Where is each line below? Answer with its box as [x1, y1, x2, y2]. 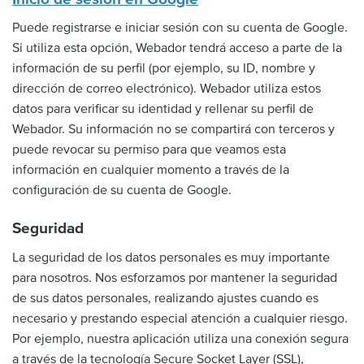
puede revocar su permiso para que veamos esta [12, 141, 286, 158]
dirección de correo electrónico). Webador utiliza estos [12, 80, 321, 97]
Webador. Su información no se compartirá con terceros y [12, 121, 335, 137]
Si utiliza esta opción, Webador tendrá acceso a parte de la [12, 40, 342, 56]
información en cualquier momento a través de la [12, 162, 289, 178]
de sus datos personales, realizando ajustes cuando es [12, 289, 318, 306]
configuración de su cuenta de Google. [12, 182, 232, 198]
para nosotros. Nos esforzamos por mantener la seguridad [12, 269, 337, 286]
